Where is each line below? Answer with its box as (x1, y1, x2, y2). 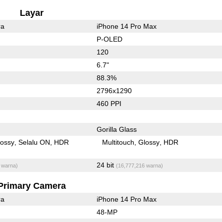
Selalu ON (18, 138, 51, 146)
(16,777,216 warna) (115, 162, 163, 168)
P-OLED (96, 35, 122, 43)
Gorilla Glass (96, 125, 137, 133)
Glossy (138, 138, 160, 146)
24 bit (96, 161, 116, 169)
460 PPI (96, 99, 121, 108)
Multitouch (102, 138, 135, 146)
